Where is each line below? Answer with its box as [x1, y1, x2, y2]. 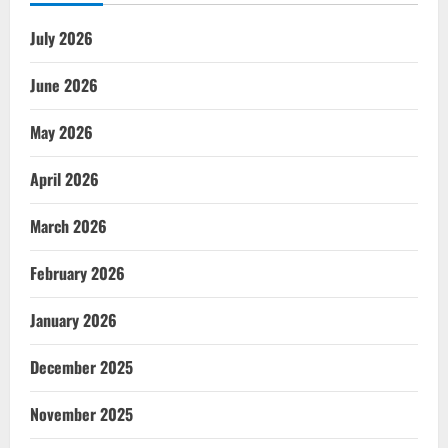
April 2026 [30, 166, 99, 191]
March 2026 [30, 213, 107, 238]
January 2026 [30, 307, 117, 332]
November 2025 [30, 401, 133, 426]
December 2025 [30, 354, 133, 379]
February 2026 [30, 260, 125, 285]
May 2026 [30, 119, 93, 144]
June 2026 [30, 72, 98, 97]
